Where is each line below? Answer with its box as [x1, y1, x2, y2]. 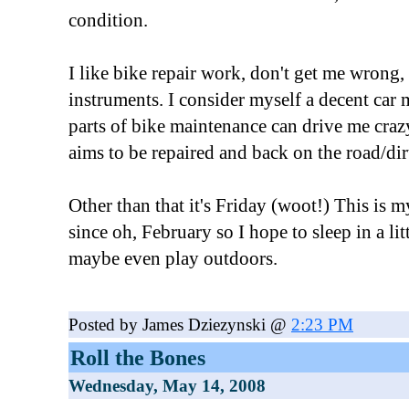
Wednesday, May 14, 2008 [68, 376, 266, 395]
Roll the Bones [70, 345, 205, 370]
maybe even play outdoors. [68, 247, 278, 269]
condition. [68, 9, 148, 31]
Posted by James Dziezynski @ [68, 315, 291, 334]
